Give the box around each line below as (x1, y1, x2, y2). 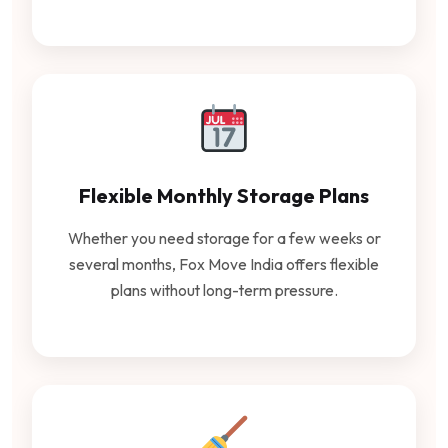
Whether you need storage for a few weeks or (67, 228, 381, 249)
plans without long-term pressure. (110, 280, 338, 301)
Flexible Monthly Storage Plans (79, 183, 369, 209)
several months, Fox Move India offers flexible (69, 254, 379, 275)
